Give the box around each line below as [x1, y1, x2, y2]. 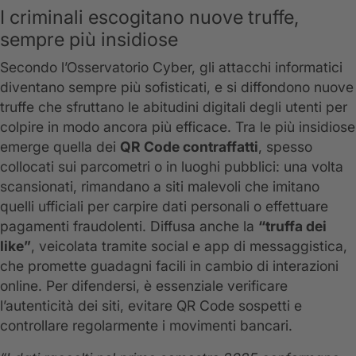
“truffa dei [258, 218, 327, 235]
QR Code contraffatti [120, 138, 258, 156]
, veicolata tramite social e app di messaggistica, [31, 238, 347, 255]
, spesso [258, 138, 312, 156]
